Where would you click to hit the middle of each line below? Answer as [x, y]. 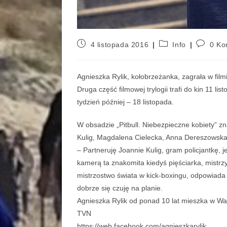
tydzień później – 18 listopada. [125, 102]
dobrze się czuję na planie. [120, 188]
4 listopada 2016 [120, 45]
